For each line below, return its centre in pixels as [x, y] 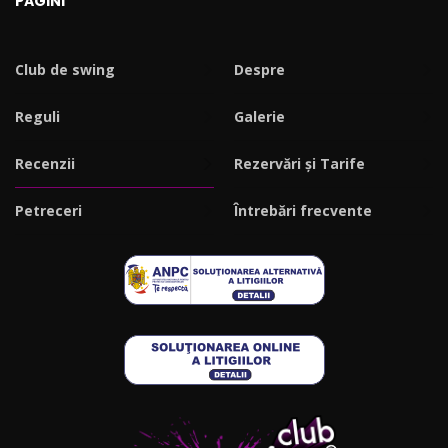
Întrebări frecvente [303, 210]
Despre [259, 69]
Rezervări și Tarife [299, 163]
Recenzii [45, 163]
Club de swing [65, 69]
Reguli [37, 116]
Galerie [259, 116]
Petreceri [48, 210]
